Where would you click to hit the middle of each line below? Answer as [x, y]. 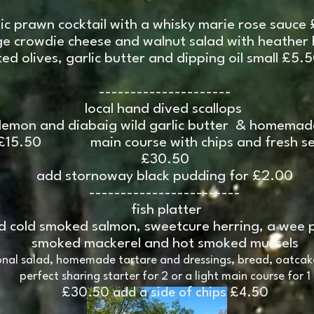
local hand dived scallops [165, 109]
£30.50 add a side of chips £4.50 [165, 293]
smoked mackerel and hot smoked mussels [165, 244]
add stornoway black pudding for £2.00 [165, 177]
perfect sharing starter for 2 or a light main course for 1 [165, 277]
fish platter [165, 210]
